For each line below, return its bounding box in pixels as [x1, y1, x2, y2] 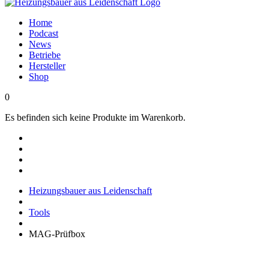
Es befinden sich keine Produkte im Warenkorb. [5, 112, 186, 122]
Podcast [29, 28, 58, 38]
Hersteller [29, 61, 65, 71]
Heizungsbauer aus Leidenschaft [29, 186, 152, 196]
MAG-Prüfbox [29, 229, 85, 239]
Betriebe [29, 50, 61, 60]
